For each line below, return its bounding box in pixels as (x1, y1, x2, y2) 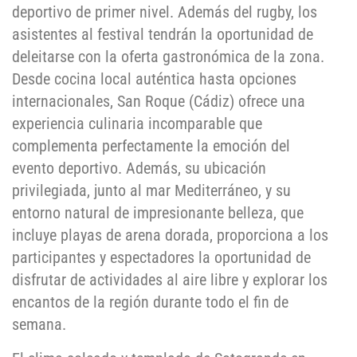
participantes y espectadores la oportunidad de (12, 248, 311, 268)
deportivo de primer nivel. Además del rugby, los (12, 2, 317, 22)
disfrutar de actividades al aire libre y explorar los (12, 270, 328, 290)
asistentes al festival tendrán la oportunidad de (12, 25, 313, 45)
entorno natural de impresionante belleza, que (12, 203, 304, 223)
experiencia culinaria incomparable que (12, 114, 262, 134)
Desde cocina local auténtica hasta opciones (12, 69, 296, 89)
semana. (12, 315, 66, 335)
